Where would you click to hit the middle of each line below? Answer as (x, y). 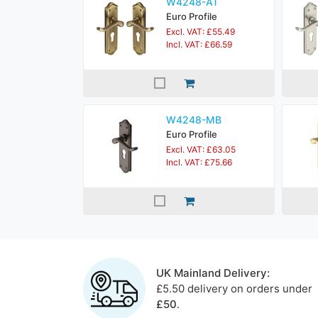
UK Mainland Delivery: (213, 273)
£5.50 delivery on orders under (234, 289)
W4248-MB (194, 120)
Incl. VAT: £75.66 (199, 162)
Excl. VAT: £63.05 (201, 149)
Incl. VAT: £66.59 (199, 44)
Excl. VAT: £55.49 (201, 32)
